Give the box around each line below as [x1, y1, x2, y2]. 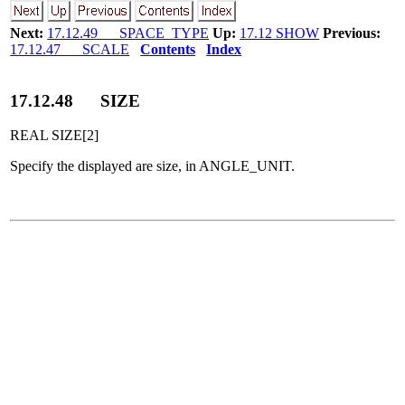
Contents [140, 42, 196, 57]
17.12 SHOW [240, 25, 320, 41]
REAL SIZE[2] [10, 127, 99, 144]
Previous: [323, 25, 381, 41]
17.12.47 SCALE [10, 42, 130, 57]
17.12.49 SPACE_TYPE [47, 25, 210, 41]
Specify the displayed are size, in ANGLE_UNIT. [10, 158, 296, 174]
